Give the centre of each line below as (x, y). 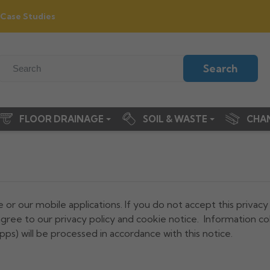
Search (221, 68)
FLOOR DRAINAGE (63, 119)
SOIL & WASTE (176, 119)
